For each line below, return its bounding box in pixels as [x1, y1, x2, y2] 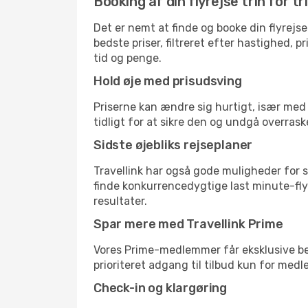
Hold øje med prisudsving [93, 74, 242, 89]
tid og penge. [93, 52, 162, 65]
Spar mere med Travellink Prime [93, 217, 283, 232]
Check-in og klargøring [93, 280, 228, 296]
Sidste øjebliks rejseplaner [93, 137, 253, 153]
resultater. [93, 195, 147, 208]
